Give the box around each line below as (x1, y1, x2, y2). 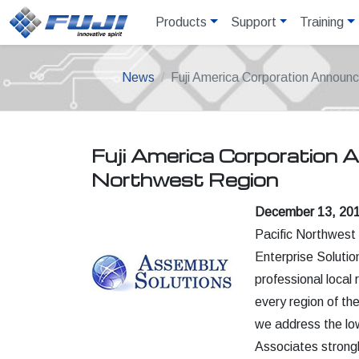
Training (300, 15, 345, 29)
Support (230, 15, 276, 29)
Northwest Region (91, 168, 278, 191)
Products (155, 15, 207, 29)
